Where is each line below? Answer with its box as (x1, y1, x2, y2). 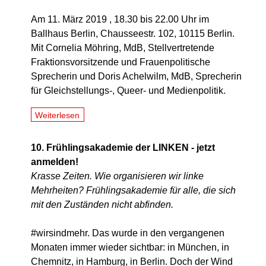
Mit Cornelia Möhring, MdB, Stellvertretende (31, 43, 214, 53)
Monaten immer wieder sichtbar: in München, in (31, 242, 229, 253)
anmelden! (31, 157, 78, 167)
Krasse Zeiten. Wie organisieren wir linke (31, 171, 204, 182)
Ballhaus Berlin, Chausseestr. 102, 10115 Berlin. (31, 28, 235, 39)
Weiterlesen (35, 110, 80, 120)
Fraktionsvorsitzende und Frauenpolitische (31, 57, 210, 68)
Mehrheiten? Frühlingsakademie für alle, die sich (31, 185, 236, 196)
